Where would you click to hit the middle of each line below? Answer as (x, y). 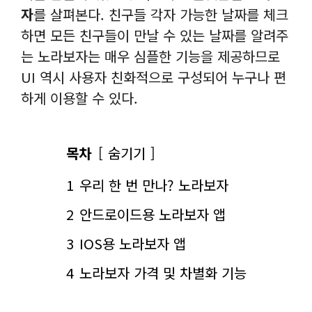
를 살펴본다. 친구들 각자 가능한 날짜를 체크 (161, 14)
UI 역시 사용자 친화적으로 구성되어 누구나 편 (154, 77)
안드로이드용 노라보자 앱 (152, 214)
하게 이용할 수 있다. (79, 98)
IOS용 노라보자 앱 (132, 243)
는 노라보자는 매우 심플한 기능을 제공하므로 (150, 56)
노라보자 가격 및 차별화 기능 (163, 273)
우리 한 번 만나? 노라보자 (154, 185)
